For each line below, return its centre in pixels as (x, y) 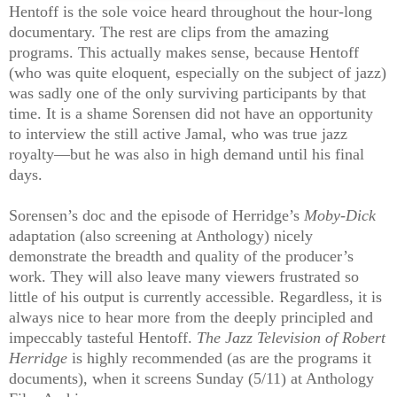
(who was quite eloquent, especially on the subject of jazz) (198, 72)
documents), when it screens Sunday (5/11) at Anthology (191, 378)
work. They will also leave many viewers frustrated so (184, 276)
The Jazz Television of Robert (291, 337)
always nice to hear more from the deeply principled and (191, 317)
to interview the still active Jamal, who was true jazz (178, 133)
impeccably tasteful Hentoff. (103, 337)
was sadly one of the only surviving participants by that (187, 93)
